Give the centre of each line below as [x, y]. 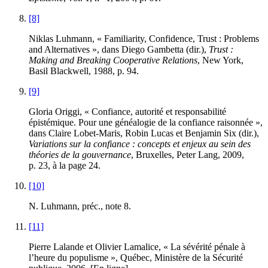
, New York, [220, 60]
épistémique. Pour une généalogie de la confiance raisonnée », [146, 123]
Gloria [42, 112]
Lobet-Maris [97, 133]
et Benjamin [199, 133]
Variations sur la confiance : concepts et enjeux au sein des [140, 144]
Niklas [42, 39]
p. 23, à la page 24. [65, 166]
